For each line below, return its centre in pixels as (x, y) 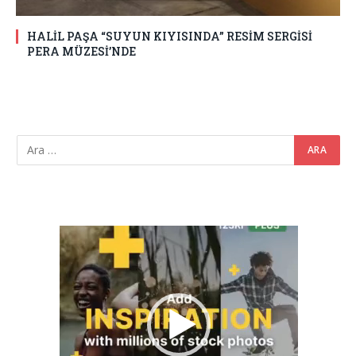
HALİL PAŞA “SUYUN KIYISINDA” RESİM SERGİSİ (170, 36)
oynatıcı (77, 247)
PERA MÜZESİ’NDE (81, 51)
